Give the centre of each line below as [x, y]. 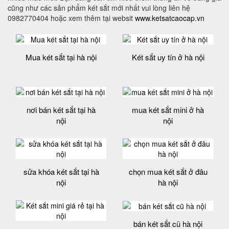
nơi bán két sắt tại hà [61, 109]
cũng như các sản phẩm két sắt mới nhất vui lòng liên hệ [99, 8]
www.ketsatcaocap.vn [170, 18]
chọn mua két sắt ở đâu [168, 171]
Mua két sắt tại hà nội [61, 57]
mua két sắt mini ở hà [168, 109]
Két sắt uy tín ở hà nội [168, 57]
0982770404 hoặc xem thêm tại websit [71, 18]
